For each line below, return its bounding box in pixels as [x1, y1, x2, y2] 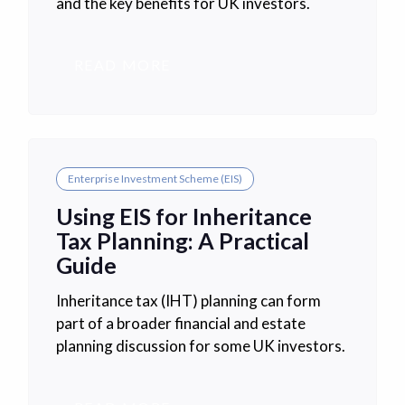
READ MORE [73, 56, 172, 74]
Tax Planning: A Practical [55, 227, 309, 255]
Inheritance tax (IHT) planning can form [55, 290, 321, 310]
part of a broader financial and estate [55, 313, 306, 333]
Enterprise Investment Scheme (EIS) [67, 172, 242, 186]
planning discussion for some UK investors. [55, 335, 345, 355]
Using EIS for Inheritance [55, 202, 312, 231]
